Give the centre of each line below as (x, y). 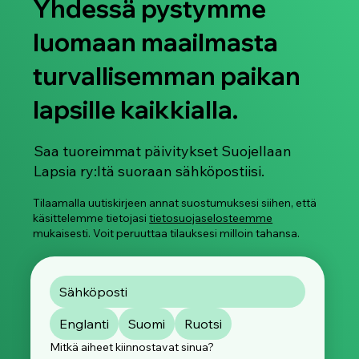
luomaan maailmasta (156, 42)
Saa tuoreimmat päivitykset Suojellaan (162, 151)
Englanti (84, 324)
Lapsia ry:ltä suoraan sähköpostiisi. (149, 171)
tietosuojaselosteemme (211, 218)
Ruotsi (203, 324)
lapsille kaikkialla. (136, 110)
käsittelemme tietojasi (91, 218)
